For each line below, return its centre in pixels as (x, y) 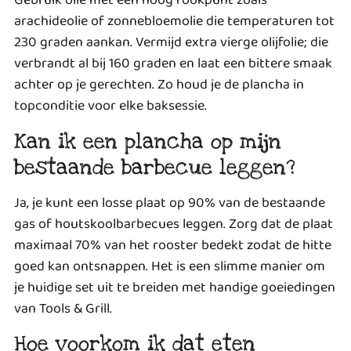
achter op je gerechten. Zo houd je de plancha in (159, 85)
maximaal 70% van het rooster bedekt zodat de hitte (173, 245)
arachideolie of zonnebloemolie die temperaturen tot (174, 22)
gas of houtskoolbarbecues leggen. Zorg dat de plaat (174, 224)
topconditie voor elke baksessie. (110, 106)
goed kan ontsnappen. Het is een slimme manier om (170, 266)
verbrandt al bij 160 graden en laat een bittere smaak (173, 64)
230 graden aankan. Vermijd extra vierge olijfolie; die (171, 43)
